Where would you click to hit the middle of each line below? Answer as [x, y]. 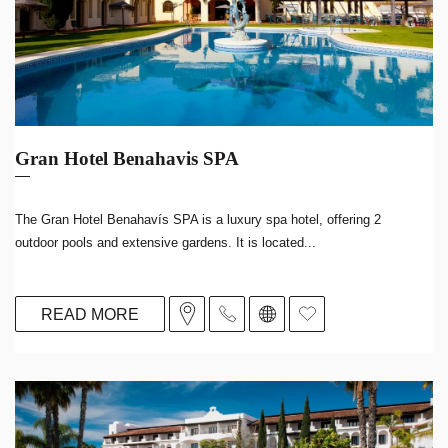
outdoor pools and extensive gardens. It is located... [165, 242]
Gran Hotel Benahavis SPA [127, 158]
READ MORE [90, 314]
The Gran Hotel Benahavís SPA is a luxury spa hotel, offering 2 [198, 219]
